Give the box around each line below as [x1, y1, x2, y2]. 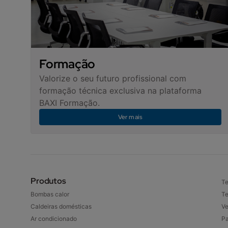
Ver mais [118, 112, 143, 121]
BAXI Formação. [39, 97, 100, 108]
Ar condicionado [31, 215, 77, 222]
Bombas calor [31, 190, 69, 198]
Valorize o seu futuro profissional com [39, 73, 186, 83]
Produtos [31, 176, 66, 186]
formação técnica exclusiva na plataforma [39, 85, 202, 96]
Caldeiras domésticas [31, 203, 92, 210]
